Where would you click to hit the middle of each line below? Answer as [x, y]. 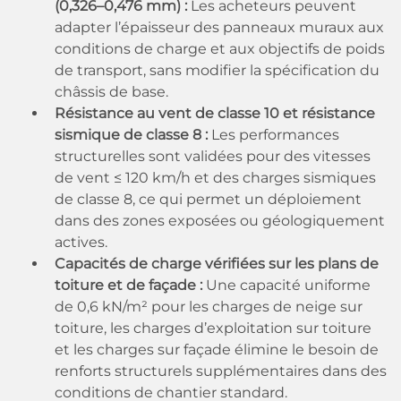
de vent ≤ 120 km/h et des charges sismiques [215, 178]
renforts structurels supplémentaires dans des [221, 371]
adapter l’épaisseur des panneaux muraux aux [219, 27]
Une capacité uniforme [288, 285]
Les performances [275, 135]
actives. [81, 242]
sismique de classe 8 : [133, 135]
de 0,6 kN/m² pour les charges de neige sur [209, 307]
